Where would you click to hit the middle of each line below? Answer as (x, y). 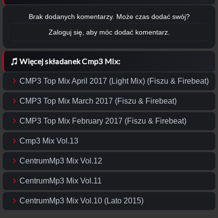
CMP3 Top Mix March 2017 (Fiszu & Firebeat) (98, 101)
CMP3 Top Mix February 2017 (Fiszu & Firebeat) (103, 121)
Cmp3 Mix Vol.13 (49, 141)
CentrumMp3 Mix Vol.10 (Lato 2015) (82, 201)
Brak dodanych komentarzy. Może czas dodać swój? (109, 17)
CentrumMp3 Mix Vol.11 (61, 181)
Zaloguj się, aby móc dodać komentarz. (109, 32)
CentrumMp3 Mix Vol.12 (61, 161)
